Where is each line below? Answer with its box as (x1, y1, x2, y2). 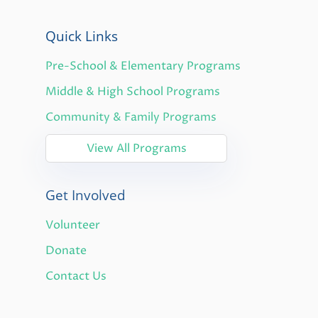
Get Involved (45, 185, 126, 204)
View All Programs (86, 141, 187, 156)
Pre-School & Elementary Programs (45, 58, 241, 74)
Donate (45, 243, 87, 258)
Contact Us (45, 268, 106, 284)
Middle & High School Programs (45, 84, 220, 99)
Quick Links (45, 26, 118, 45)
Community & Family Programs (45, 109, 216, 125)
